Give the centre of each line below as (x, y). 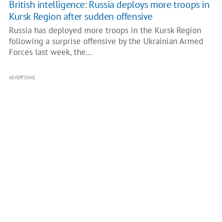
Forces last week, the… (50, 52)
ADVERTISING (22, 78)
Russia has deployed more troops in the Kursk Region (105, 30)
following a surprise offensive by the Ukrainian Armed (106, 41)
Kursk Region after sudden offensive (81, 16)
